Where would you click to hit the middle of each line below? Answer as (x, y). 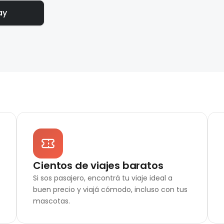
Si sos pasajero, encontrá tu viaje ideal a (103, 178)
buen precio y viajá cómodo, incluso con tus (110, 189)
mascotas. (52, 201)
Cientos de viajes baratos (98, 165)
